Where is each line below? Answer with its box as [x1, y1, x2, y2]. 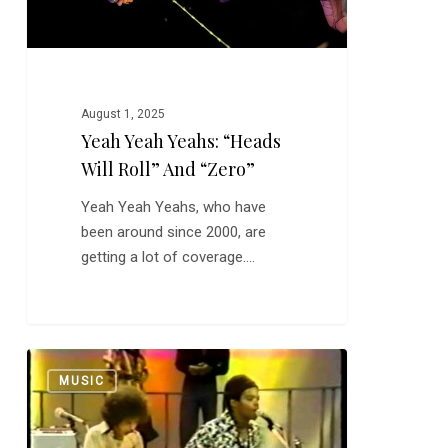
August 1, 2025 [81, 107, 166, 121]
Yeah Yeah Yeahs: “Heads [81, 129, 282, 153]
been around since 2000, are [81, 223, 267, 241]
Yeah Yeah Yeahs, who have [81, 198, 267, 216]
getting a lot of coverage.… [81, 248, 256, 266]
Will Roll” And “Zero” [81, 157, 256, 181]
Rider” [25, 401, 64, 420]
